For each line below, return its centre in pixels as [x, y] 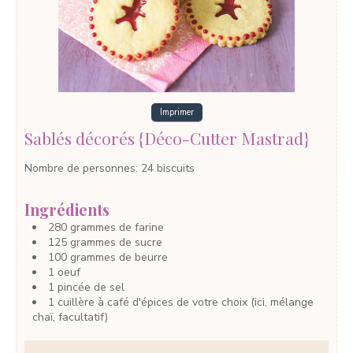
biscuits [176, 169]
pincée [74, 287]
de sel [109, 287]
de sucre [141, 242]
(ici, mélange [282, 302]
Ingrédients [67, 209]
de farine [141, 227]
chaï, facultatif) [70, 317]
